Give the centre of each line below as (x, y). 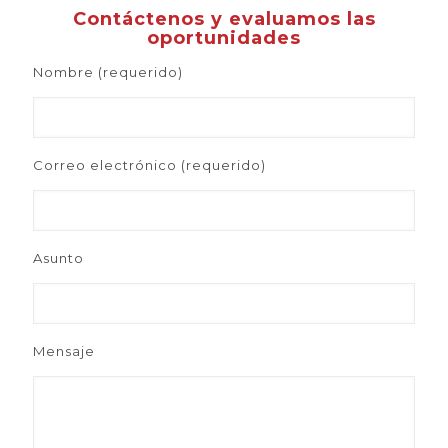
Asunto (58, 258)
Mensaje (64, 351)
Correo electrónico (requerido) (149, 165)
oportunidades (224, 38)
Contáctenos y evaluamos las (224, 19)
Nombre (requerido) (108, 72)
